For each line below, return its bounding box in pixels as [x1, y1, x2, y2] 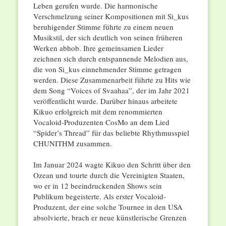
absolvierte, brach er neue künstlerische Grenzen [33, 212, 187, 223]
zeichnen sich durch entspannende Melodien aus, [33, 53, 188, 64]
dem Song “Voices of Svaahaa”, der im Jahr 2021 [33, 85, 190, 96]
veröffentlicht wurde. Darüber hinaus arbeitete [33, 96, 178, 106]
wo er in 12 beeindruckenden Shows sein [33, 181, 162, 191]
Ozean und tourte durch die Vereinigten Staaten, [33, 170, 185, 181]
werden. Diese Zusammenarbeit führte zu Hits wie [33, 75, 191, 85]
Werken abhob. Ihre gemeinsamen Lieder [33, 43, 163, 53]
